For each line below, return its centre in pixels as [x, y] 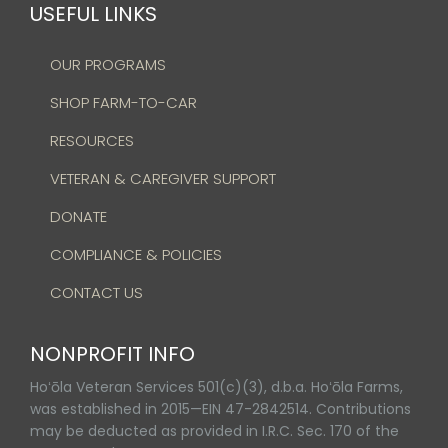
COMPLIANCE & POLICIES [136, 255]
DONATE [78, 217]
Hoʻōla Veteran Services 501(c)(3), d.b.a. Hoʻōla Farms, [216, 387]
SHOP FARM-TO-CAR [123, 103]
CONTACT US [96, 293]
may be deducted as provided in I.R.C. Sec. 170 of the [214, 431]
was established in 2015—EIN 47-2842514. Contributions [220, 409]
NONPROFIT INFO [112, 354]
